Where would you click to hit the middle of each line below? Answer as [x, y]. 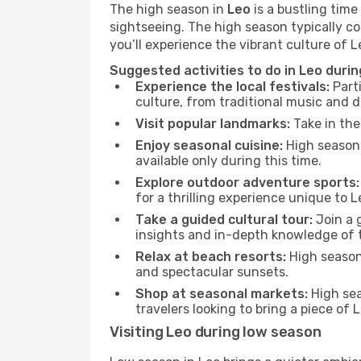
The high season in [168, 9]
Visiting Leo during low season [216, 332]
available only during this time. [228, 161]
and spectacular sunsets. [212, 272]
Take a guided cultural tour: [224, 220]
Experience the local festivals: [232, 87]
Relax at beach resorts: [211, 257]
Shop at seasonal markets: [222, 294]
